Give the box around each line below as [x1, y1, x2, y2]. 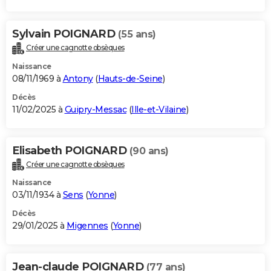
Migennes [66, 220, 108, 232]
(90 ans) [129, 145, 169, 157]
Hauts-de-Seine [97, 73, 163, 84]
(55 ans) [117, 28, 156, 40]
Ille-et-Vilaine [131, 103, 186, 115]
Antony [62, 73, 93, 84]
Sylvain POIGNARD [12, 27, 118, 41]
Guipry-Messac [64, 103, 126, 115]
